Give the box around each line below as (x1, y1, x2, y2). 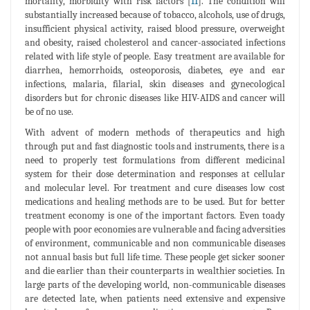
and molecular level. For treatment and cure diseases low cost (25, 181, 285, 194)
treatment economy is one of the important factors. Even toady (25, 209, 285, 221)
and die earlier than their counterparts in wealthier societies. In (25, 264, 285, 277)
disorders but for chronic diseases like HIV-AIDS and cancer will (25, 91, 285, 104)
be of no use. (25, 105, 73, 118)
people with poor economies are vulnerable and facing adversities (25, 223, 285, 235)
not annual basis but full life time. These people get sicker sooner (25, 250, 285, 263)
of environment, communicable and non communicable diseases (25, 237, 285, 249)
